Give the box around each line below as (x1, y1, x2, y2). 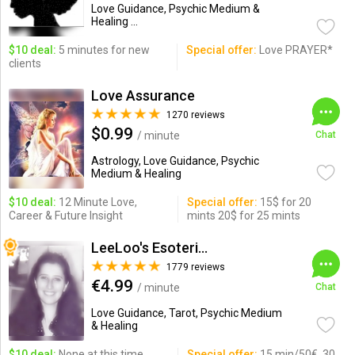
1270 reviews (166, 109, 225, 120)
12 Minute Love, (55, 196, 137, 208)
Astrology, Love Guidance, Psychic (90, 155, 259, 167)
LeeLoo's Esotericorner (197, 239, 208, 256)
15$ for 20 (257, 196, 311, 208)
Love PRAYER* (256, 44, 333, 56)
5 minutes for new (55, 44, 150, 56)
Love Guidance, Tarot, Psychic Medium (90, 307, 282, 319)
